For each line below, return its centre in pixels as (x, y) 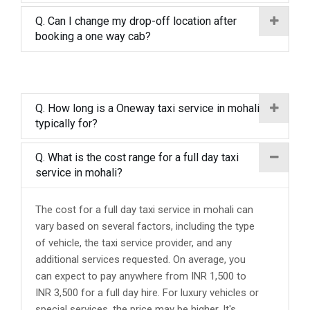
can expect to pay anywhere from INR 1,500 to (141, 276)
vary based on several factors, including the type (145, 226)
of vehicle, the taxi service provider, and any (134, 243)
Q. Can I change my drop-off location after (136, 21)
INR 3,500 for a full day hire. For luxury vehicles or (147, 293)
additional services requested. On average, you (140, 259)
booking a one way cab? (93, 36)
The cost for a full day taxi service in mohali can (144, 210)
